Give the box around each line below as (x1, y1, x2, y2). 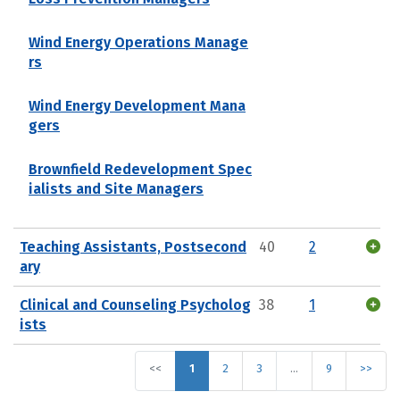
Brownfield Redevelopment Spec (29, 160, 252, 178)
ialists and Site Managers (29, 179, 204, 197)
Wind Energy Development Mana (29, 96, 246, 114)
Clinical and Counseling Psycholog (20, 296, 251, 313)
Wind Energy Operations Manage (29, 33, 248, 51)
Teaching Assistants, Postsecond (20, 237, 246, 255)
